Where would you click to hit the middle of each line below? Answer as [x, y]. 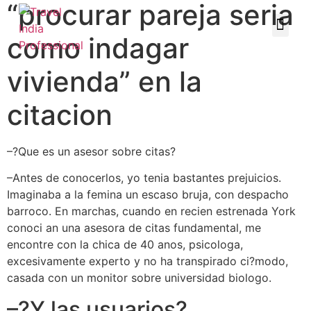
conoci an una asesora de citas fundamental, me [134, 228]
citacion [60, 115]
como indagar [98, 48]
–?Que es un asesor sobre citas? [91, 151]
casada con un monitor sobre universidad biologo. [139, 278]
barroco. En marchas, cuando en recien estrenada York [151, 211]
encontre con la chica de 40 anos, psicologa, [125, 245]
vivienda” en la [104, 82]
